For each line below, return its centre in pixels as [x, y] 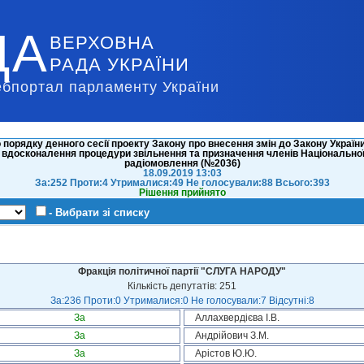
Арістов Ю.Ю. [226, 353]
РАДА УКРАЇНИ [119, 65]
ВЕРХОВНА [102, 43]
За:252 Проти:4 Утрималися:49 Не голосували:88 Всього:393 [182, 183]
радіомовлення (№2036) [182, 163]
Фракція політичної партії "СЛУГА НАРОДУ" [182, 271]
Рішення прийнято [182, 193]
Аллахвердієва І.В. [237, 318]
